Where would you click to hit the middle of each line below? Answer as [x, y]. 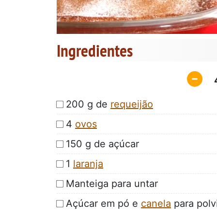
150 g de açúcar [102, 144]
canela [156, 203]
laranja [88, 163]
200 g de [88, 104]
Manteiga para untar [112, 183]
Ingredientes [95, 51]
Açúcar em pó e [103, 203]
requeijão [132, 104]
